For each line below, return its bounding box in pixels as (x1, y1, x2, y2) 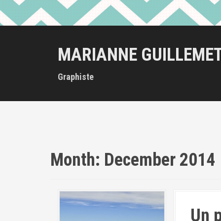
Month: (50, 149, 104, 170)
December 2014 (104, 149, 215, 170)
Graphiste (58, 72, 94, 82)
